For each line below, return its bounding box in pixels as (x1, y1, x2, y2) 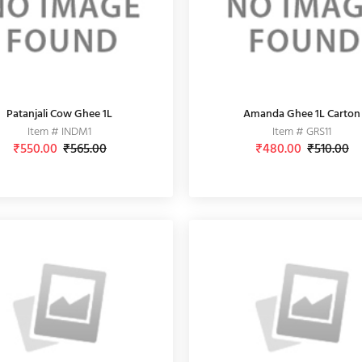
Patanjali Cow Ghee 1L (6, 105, 113, 124)
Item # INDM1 (27, 123, 92, 141)
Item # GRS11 (272, 123, 332, 141)
